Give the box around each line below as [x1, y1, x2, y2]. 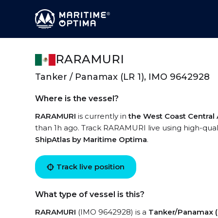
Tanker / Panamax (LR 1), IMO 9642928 [35, 72, 210, 82]
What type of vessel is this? [35, 190, 145, 199]
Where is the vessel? [35, 94, 119, 103]
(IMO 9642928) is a [76, 207, 148, 217]
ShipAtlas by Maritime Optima [35, 135, 147, 144]
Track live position [56, 162, 125, 171]
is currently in [76, 111, 128, 121]
